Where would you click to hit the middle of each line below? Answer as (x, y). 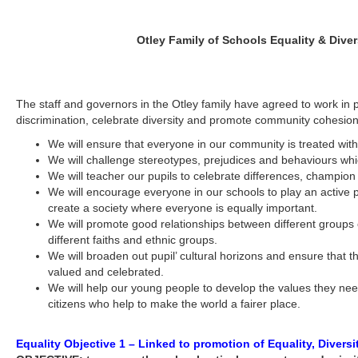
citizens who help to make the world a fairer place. (175, 304)
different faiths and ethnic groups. (133, 240)
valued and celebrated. (106, 272)
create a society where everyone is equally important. (183, 208)
